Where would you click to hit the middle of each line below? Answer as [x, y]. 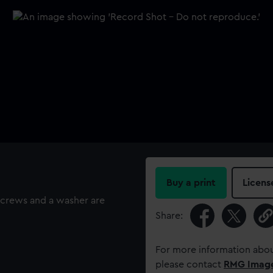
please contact [190, 264]
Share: [169, 216]
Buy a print [191, 183]
